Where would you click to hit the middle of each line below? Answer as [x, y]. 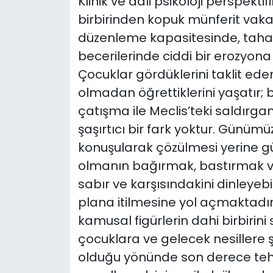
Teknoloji [58, 91]
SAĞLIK [53, 29]
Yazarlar [57, 215]
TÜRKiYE [55, 122]
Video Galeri [67, 153]
